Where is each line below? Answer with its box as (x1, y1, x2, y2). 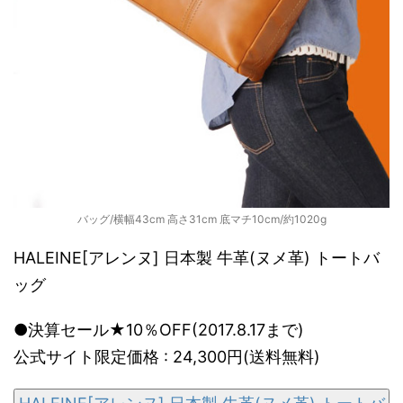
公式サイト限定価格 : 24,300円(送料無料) (13, 347, 320, 367)
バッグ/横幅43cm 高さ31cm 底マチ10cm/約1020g (76, 212, 327, 227)
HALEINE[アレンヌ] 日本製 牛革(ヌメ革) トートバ (13, 248, 380, 268)
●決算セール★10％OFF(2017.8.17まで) (13, 320, 304, 340)
